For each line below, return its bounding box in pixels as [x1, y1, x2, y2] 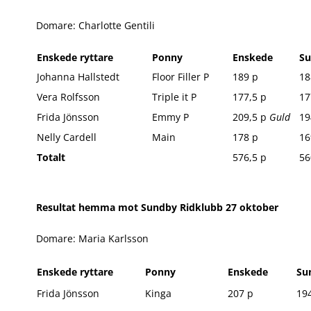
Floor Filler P [152, 70, 209, 83]
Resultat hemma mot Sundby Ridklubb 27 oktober [36, 201, 278, 214]
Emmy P [152, 110, 189, 124]
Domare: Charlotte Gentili [36, 19, 155, 32]
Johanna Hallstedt [37, 70, 119, 83]
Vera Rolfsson [37, 90, 100, 103]
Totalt [37, 151, 65, 164]
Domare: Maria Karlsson [36, 232, 149, 245]
